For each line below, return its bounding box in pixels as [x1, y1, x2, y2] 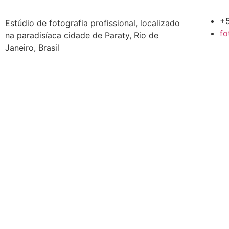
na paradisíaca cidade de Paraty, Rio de [5, 30, 158, 40]
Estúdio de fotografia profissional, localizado [5, 17, 180, 28]
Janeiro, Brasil [5, 42, 59, 53]
